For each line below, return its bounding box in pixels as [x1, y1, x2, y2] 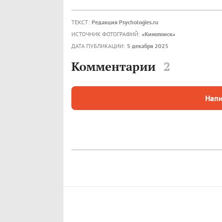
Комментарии [71, 58, 156, 74]
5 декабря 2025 [127, 42, 168, 50]
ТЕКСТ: [71, 18, 90, 26]
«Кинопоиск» [142, 30, 175, 38]
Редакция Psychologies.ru [92, 18, 158, 26]
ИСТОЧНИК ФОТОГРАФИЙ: [71, 30, 140, 38]
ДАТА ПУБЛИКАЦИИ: [71, 42, 125, 50]
